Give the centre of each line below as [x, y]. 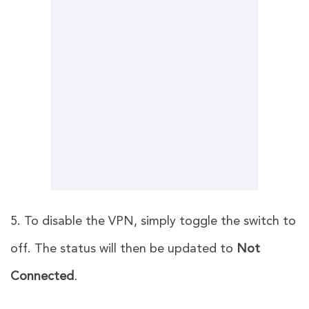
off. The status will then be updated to [123, 249]
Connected [42, 276]
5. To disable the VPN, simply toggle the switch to [153, 221]
